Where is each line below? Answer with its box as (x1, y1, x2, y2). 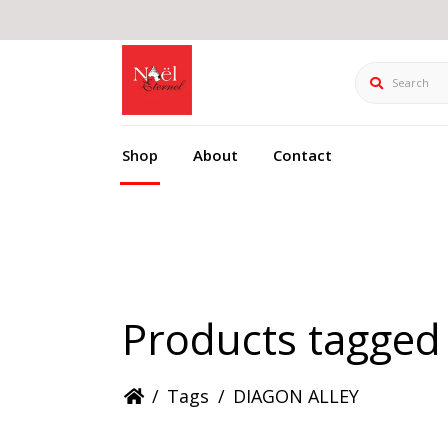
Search (353, 60, 408, 85)
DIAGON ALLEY (233, 384, 360, 409)
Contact (273, 145, 332, 165)
